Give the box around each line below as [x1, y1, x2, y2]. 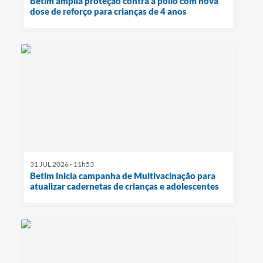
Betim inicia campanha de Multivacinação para [30, 170, 215, 181]
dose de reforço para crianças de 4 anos [30, 5, 187, 16]
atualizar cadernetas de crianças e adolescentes [30, 180, 219, 191]
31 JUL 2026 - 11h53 [30, 159, 94, 168]
